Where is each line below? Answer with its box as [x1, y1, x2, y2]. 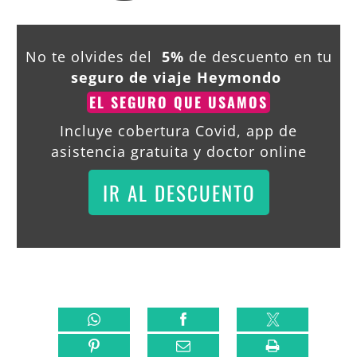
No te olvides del [25, 47, 157, 67]
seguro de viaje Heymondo [71, 68, 281, 88]
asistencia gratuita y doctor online [50, 142, 307, 162]
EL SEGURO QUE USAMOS [89, 92, 268, 113]
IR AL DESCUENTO [102, 178, 255, 208]
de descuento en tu [183, 47, 332, 67]
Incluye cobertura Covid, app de [60, 121, 297, 141]
